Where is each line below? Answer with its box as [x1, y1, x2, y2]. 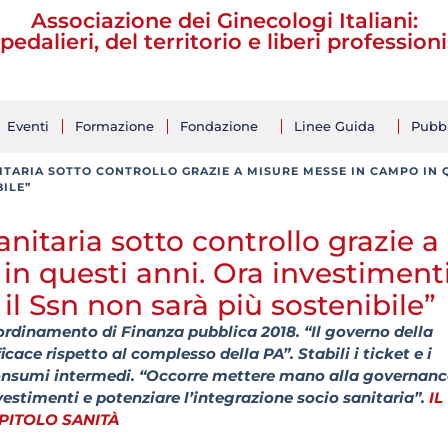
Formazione [75, 118, 154, 134]
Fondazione [180, 118, 258, 134]
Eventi [7, 118, 49, 134]
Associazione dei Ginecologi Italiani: [30, 8, 418, 33]
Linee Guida [294, 118, 375, 134]
